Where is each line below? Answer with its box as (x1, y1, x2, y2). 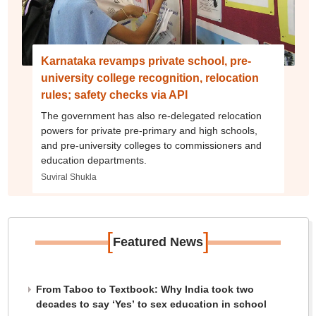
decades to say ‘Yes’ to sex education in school (35, 298, 267, 310)
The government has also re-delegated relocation (40, 110, 262, 121)
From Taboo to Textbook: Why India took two (35, 284, 254, 295)
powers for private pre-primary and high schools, (40, 125, 257, 136)
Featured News (113, 235, 203, 249)
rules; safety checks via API (40, 89, 188, 101)
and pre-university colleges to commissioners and (40, 140, 262, 151)
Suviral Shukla (40, 172, 97, 182)
